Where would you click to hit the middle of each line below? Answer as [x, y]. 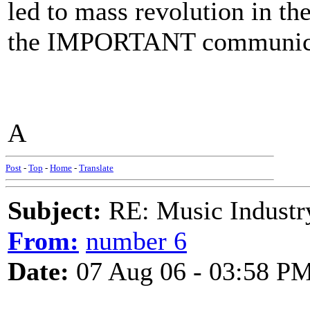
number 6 [136, 241]
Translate [96, 168]
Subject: [55, 210]
